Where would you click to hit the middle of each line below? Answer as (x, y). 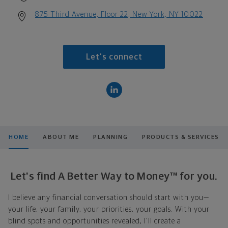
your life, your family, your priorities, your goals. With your (109, 209)
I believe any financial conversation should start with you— (109, 197)
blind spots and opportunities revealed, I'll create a (95, 221)
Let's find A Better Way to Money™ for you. (114, 176)
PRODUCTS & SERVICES (181, 137)
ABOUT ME (61, 137)
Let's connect (114, 57)
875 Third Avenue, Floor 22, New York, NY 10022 (119, 14)
